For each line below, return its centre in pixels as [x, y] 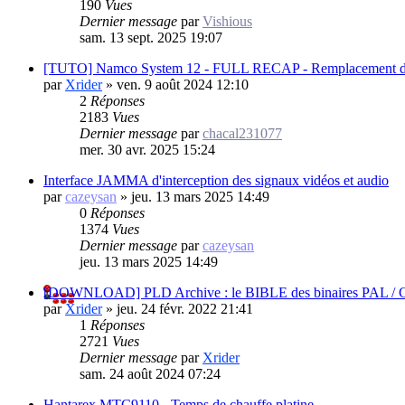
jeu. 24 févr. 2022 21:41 [185, 308]
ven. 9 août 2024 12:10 [183, 84]
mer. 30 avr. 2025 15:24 [147, 149]
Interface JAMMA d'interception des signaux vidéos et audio [216, 180]
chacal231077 [242, 133]
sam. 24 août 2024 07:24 [150, 373]
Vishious [227, 21]
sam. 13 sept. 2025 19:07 [151, 37]
